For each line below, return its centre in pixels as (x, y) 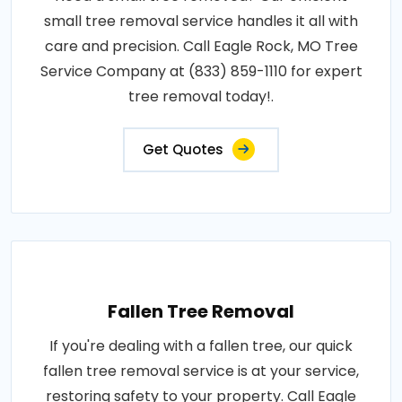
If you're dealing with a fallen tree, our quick (201, 346)
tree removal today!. (201, 97)
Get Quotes (183, 150)
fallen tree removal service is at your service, (201, 371)
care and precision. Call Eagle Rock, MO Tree (201, 47)
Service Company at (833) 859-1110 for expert (201, 72)
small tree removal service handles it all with (201, 22)
